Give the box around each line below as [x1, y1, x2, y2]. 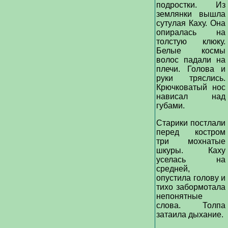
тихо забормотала [156, 183, 225, 191]
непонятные [156, 192, 203, 201]
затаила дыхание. [156, 210, 225, 219]
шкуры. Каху [156, 146, 225, 155]
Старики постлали [156, 119, 225, 127]
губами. [156, 101, 187, 110]
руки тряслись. [156, 74, 225, 82]
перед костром [156, 128, 225, 136]
